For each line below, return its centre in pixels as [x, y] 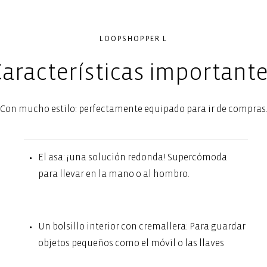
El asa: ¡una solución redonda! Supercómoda [132, 157]
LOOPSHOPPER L [133, 39]
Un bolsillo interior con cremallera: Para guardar [142, 226]
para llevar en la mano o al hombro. [114, 174]
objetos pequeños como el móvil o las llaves [131, 243]
